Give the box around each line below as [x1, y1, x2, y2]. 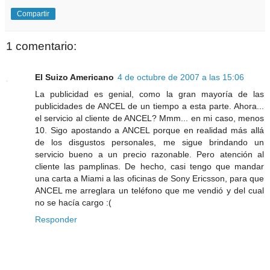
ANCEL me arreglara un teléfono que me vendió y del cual [35, 186, 264, 196]
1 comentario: [6, 39, 77, 52]
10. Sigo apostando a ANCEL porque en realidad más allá [35, 125, 264, 136]
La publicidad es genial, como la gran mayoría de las [35, 89, 264, 99]
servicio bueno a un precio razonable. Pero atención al [35, 149, 264, 160]
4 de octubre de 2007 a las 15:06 [118, 72, 244, 83]
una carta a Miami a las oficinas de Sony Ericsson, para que [35, 174, 264, 184]
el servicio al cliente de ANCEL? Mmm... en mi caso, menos [35, 113, 264, 124]
